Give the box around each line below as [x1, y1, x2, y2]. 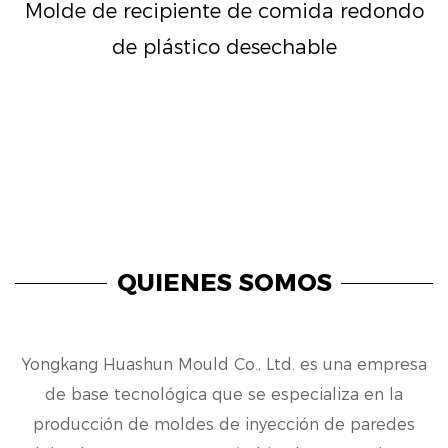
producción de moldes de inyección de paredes [33, 415, 415, 435]
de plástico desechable [111, 35, 337, 60]
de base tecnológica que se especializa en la [45, 385, 403, 405]
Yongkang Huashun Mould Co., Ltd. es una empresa [21, 355, 427, 375]
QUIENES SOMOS [116, 268, 332, 298]
